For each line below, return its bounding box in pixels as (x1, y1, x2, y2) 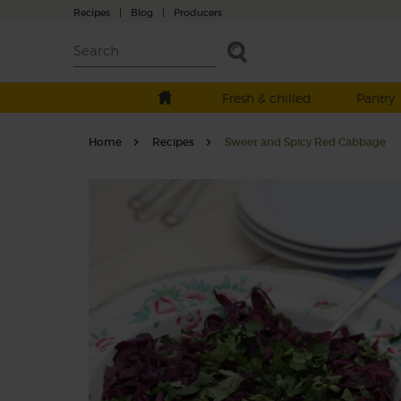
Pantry (355, 90, 395, 106)
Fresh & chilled (221, 90, 311, 106)
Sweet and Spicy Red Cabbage (224, 135, 386, 149)
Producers (174, 5, 222, 19)
